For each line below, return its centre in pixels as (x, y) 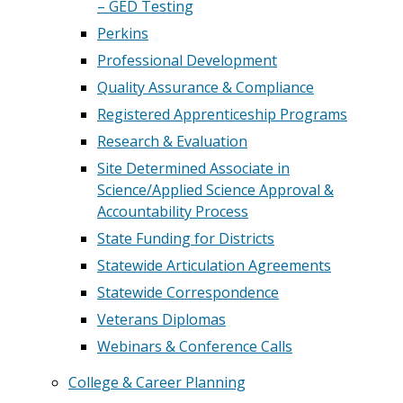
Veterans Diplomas (161, 319)
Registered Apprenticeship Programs (222, 114)
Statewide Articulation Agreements (214, 265)
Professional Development (187, 60)
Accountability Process (173, 211)
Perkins (123, 33)
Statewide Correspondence (188, 292)
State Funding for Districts (186, 238)
